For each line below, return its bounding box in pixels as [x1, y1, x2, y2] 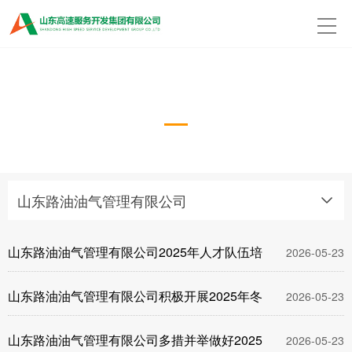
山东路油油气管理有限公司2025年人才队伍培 [8, 243, 262, 261]
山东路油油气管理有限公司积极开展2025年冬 [8, 287, 262, 305]
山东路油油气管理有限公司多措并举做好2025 [8, 331, 262, 349]
